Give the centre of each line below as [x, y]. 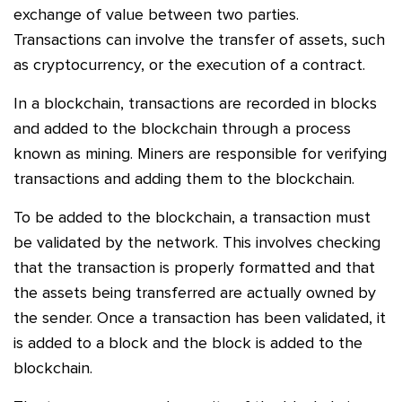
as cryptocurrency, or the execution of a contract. [189, 64]
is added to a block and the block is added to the [188, 342]
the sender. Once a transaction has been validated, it [200, 317]
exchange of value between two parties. [156, 14]
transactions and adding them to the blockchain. [184, 178]
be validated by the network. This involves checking [197, 242]
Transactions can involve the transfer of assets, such [199, 39]
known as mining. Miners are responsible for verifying [200, 153]
